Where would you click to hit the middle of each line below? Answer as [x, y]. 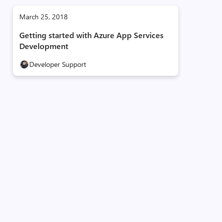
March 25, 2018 [43, 17]
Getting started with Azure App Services [91, 35]
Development [44, 46]
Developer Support [57, 64]
